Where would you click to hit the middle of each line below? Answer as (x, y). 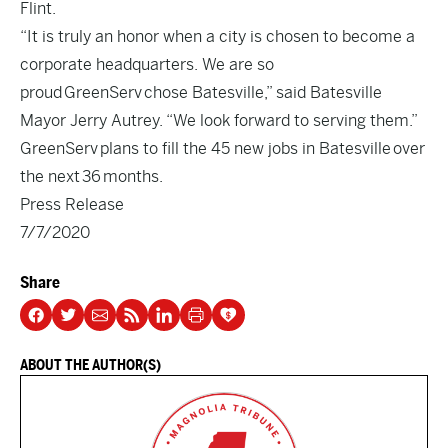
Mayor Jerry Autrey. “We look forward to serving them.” (219, 120)
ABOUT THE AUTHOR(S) (90, 365)
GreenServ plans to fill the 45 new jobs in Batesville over (222, 148)
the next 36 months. (91, 176)
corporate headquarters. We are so (147, 64)
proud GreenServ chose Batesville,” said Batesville (201, 92)
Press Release (72, 204)
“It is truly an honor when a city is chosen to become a (217, 36)
